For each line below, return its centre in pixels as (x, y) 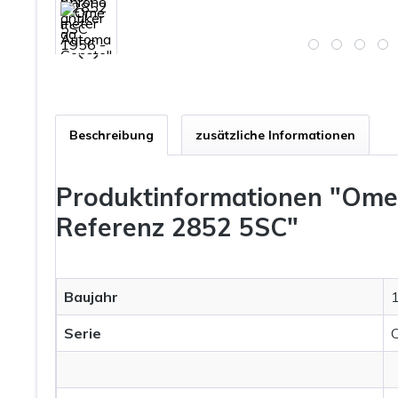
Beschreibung (111, 135)
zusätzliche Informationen (275, 135)
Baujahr (91, 296)
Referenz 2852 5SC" (177, 227)
